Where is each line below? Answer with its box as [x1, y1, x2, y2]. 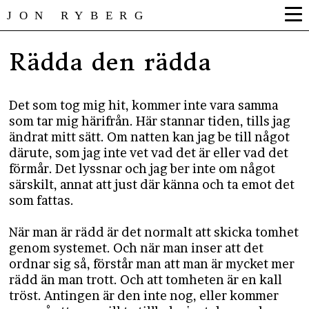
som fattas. [9, 193, 74, 208]
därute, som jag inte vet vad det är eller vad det [9, 146, 289, 160]
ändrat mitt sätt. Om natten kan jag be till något [9, 130, 290, 144]
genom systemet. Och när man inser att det [9, 241, 264, 255]
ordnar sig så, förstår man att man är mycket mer [9, 257, 295, 271]
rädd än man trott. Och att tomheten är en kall [9, 272, 283, 287]
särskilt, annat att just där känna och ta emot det [9, 177, 295, 192]
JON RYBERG [7, 9, 150, 22]
